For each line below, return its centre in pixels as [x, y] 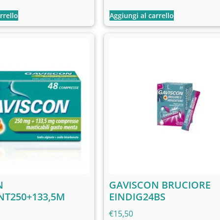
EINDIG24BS [137, 197]
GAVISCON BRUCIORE [160, 185]
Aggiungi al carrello [142, 15]
